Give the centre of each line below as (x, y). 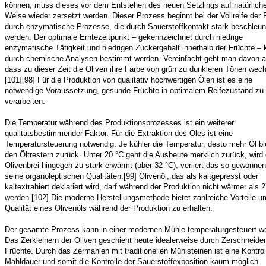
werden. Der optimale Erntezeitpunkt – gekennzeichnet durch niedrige (124, 37)
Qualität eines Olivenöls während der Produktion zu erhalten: (109, 208)
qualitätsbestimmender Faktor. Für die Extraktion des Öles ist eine (119, 133)
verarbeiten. (25, 101)
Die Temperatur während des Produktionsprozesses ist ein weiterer (119, 123)
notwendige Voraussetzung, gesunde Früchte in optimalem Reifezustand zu (134, 91)
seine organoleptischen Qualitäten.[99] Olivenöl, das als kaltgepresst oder (132, 176)
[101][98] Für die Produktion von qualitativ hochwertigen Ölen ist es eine (129, 80)
